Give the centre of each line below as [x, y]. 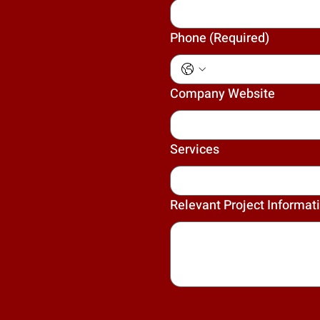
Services [194, 150]
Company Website [222, 94]
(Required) [239, 39]
